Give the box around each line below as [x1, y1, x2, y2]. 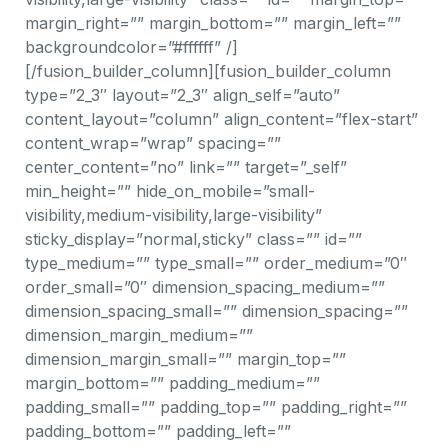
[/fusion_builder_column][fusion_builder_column [25, 61, 391, 81]
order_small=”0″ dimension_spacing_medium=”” [25, 277, 385, 297]
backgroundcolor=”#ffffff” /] [25, 37, 238, 57]
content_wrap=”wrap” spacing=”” [25, 133, 281, 153]
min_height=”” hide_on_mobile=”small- [25, 181, 315, 201]
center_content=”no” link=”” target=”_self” [25, 157, 347, 177]
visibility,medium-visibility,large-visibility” [25, 205, 322, 225]
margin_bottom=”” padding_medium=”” [25, 373, 320, 393]
